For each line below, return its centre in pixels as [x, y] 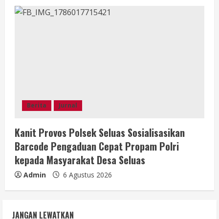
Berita [37, 105]
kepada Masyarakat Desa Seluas [80, 160]
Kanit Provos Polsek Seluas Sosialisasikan [100, 132]
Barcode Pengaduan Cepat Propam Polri [97, 146]
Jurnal [68, 105]
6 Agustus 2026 [87, 175]
